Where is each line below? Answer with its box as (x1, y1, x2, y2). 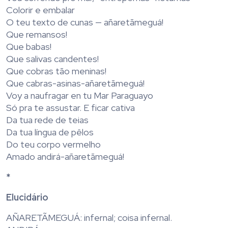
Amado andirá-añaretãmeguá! (6, 151, 124, 163)
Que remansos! (6, 28, 67, 41)
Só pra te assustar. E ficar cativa (6, 102, 135, 114)
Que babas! (6, 41, 51, 53)
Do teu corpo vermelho (6, 138, 101, 151)
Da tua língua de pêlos (6, 126, 94, 138)
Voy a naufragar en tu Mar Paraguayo (6, 90, 153, 102)
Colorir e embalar (6, 4, 75, 16)
